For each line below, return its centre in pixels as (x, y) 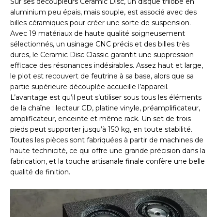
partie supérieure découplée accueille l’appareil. (89, 87)
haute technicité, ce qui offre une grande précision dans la (108, 151)
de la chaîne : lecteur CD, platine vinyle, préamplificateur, (105, 108)
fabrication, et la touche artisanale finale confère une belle (108, 162)
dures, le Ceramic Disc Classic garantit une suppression (102, 55)
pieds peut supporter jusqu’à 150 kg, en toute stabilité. (101, 130)
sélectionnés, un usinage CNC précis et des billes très (100, 44)
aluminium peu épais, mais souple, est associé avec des (103, 12)
